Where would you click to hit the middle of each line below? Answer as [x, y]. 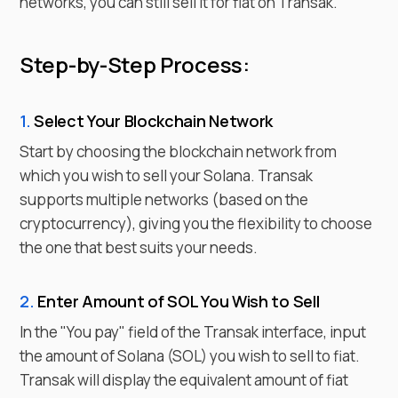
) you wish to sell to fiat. [280, 355]
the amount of [68, 355]
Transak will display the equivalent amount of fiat [184, 379]
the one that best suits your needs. [139, 247]
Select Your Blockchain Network [152, 120]
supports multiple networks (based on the [164, 199]
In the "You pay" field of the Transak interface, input [193, 331]
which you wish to [80, 175]
